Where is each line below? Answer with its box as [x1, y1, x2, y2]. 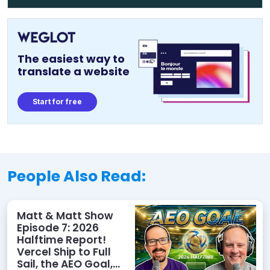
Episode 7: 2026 [17, 221, 99, 236]
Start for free [33, 96, 82, 106]
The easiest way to [17, 51, 125, 66]
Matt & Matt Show [17, 209, 113, 224]
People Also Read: [7, 166, 146, 187]
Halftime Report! [17, 233, 106, 248]
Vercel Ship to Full [17, 245, 111, 260]
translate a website [17, 63, 130, 79]
